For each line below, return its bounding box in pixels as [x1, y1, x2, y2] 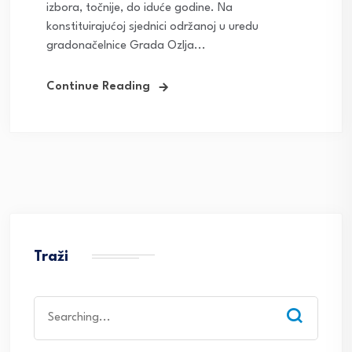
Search [33, 298, 68, 310]
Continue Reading [46, 80, 150, 93]
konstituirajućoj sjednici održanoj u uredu [46, 20, 258, 33]
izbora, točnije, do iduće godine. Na [46, 2, 233, 14]
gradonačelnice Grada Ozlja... [46, 39, 206, 52]
